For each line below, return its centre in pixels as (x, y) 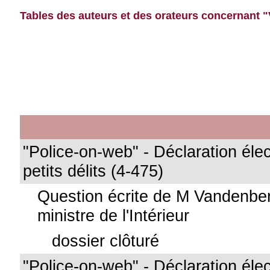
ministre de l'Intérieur (114, 215)
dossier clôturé (106, 241)
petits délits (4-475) (93, 171)
